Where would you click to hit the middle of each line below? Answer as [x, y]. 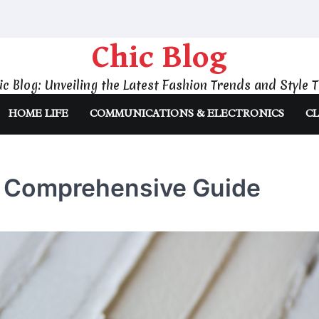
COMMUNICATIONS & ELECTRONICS [187, 114]
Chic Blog [159, 58]
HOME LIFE [38, 114]
